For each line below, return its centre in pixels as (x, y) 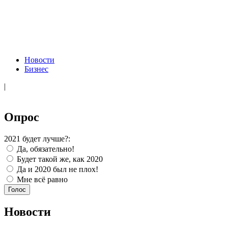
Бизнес (36, 69)
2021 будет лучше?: (37, 139)
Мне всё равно (41, 180)
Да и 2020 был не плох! (56, 169)
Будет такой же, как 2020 (59, 159)
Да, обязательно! (45, 149)
